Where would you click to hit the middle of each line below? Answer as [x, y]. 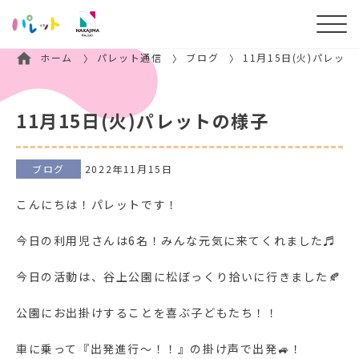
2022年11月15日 [129, 169]
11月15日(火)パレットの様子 [143, 120]
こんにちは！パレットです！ [97, 205]
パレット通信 [129, 57]
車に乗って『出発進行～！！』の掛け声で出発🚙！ [159, 349]
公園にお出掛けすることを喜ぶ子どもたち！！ [147, 313]
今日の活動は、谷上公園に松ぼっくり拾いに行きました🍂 [179, 277]
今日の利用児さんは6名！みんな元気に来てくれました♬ [176, 241]
